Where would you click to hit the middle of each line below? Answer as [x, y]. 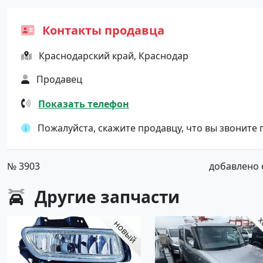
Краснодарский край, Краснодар [114, 56]
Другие [65, 196]
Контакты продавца [102, 30]
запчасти [140, 196]
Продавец [59, 79]
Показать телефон [84, 104]
